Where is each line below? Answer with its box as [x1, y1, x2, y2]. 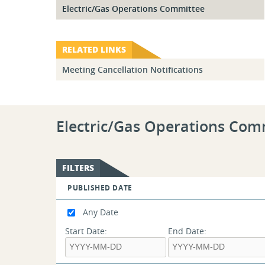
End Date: [167, 225, 206, 237]
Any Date [82, 206, 118, 218]
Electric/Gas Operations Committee [62, 2, 205, 14]
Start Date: [64, 225, 107, 237]
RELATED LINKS [62, 43, 126, 55]
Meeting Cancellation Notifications [62, 63, 203, 75]
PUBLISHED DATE [67, 182, 132, 193]
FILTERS [62, 161, 94, 173]
